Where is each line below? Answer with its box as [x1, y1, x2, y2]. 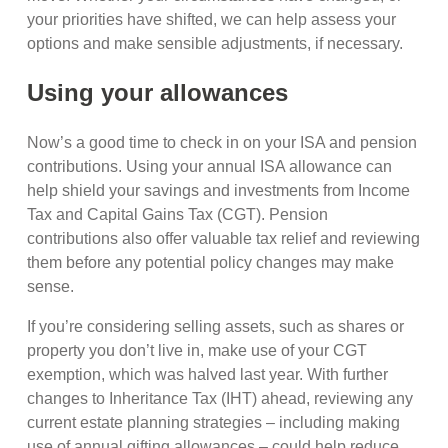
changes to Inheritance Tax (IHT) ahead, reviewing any [27, 390, 414, 408]
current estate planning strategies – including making [27, 414, 401, 432]
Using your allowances [27, 79, 289, 107]
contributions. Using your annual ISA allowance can [27, 158, 393, 176]
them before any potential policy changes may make [27, 254, 395, 272]
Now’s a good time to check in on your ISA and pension [27, 134, 418, 152]
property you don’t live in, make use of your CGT [27, 342, 368, 360]
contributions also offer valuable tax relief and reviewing [27, 230, 421, 248]
